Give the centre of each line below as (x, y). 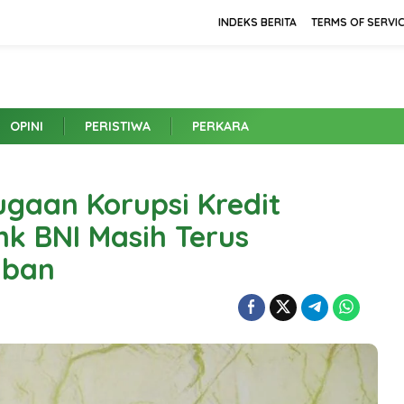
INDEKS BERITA (257, 22)
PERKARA (220, 126)
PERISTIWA (118, 126)
